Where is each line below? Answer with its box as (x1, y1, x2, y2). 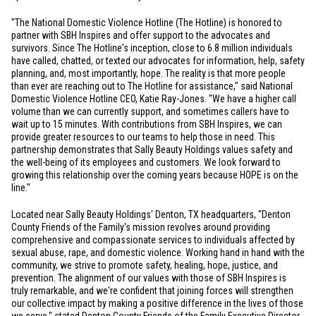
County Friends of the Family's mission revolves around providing (11, 221, 270, 233)
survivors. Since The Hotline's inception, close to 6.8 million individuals (11, 42, 293, 54)
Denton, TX (155, 209, 199, 220)
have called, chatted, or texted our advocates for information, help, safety (11, 55, 305, 66)
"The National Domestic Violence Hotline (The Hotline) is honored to (11, 17, 282, 28)
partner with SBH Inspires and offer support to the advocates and (11, 30, 270, 41)
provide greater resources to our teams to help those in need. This (11, 131, 275, 142)
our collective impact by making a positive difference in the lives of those (11, 298, 303, 309)
